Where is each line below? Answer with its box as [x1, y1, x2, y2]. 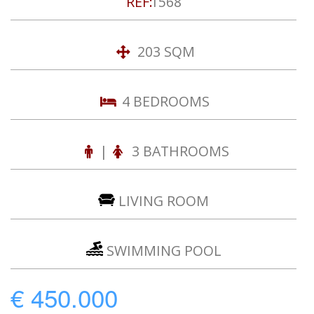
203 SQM [133, 42, 195, 61]
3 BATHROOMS [128, 142, 229, 161]
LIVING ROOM [115, 191, 209, 210]
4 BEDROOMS [118, 92, 210, 111]
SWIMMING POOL [102, 241, 221, 260]
